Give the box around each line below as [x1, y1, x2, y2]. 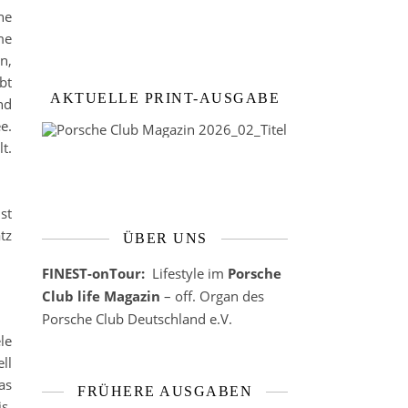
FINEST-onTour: [42, 264, 148, 282]
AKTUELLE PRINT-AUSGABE [50, 90, 280, 106]
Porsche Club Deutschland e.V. [42, 310, 232, 328]
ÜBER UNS [122, 230, 208, 246]
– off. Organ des [164, 287, 264, 305]
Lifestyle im [148, 264, 228, 282]
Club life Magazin [42, 287, 164, 305]
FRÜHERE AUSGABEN [77, 383, 252, 399]
